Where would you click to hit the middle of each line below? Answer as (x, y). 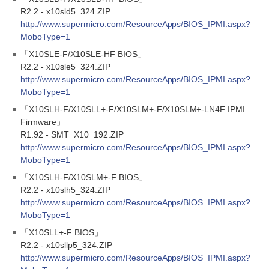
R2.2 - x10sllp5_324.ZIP (66, 245)
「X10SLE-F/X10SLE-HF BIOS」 (83, 54)
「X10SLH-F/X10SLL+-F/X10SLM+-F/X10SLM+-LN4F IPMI (133, 109)
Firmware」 (43, 122)
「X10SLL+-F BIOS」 (62, 232)
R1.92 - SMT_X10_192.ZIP (72, 134)
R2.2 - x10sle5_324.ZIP (65, 67)
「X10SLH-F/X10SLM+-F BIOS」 (84, 177)
